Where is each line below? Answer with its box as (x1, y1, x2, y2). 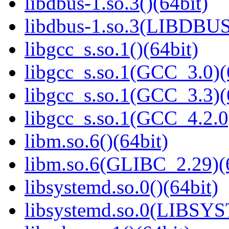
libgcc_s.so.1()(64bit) (25, 38, 198, 60)
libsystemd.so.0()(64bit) (25, 176, 218, 198)
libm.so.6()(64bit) (25, 130, 168, 152)
